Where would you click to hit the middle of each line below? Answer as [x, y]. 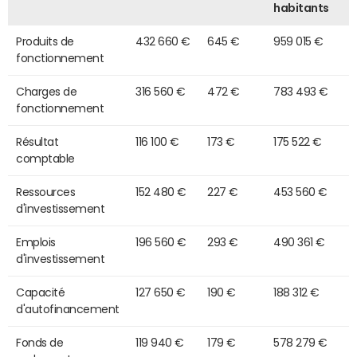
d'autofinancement [68, 309]
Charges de [47, 91]
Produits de [45, 41]
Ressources [46, 192]
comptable [45, 158]
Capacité [41, 292]
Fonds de [40, 342]
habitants [301, 8]
